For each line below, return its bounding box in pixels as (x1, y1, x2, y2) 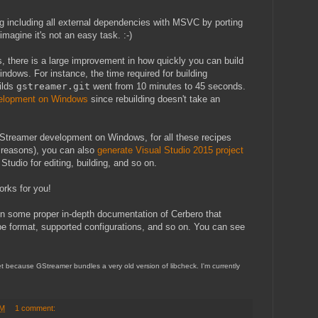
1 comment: (14, 303, 57, 312)
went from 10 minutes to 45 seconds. (90, 80, 246, 92)
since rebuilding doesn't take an (88, 93, 220, 104)
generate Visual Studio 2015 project (97, 144, 243, 155)
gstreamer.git (16, 80, 90, 92)
